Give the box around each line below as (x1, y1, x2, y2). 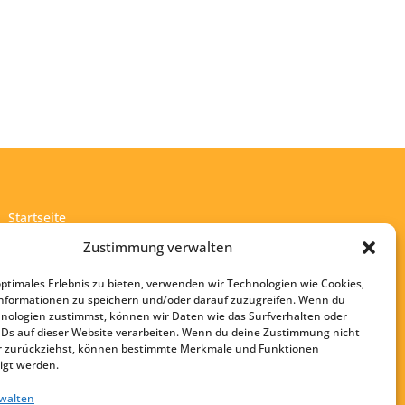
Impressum (7, 262, 77, 280)
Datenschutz (7, 289, 84, 307)
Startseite (7, 208, 66, 226)
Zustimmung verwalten (83, 238, 233, 256)
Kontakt (7, 235, 55, 253)
